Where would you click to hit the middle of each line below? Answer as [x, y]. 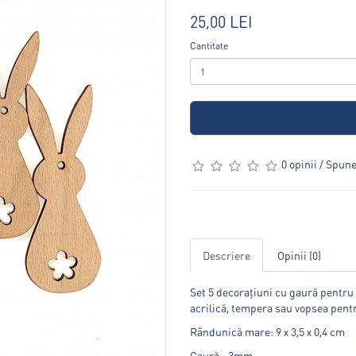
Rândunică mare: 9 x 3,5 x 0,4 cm [267, 331]
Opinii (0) [299, 255]
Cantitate [209, 46]
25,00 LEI [221, 21]
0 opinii [299, 164]
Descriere [226, 255]
